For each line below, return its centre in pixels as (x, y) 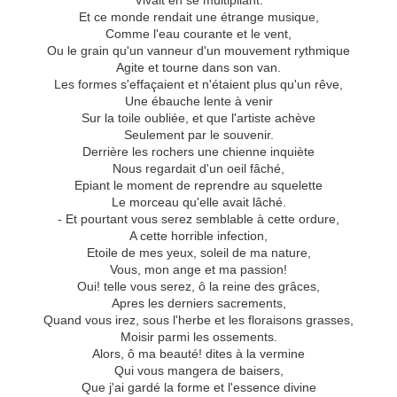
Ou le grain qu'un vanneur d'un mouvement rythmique (198, 51)
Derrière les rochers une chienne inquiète (198, 152)
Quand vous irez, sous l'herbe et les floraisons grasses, (198, 320)
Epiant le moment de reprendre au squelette (198, 186)
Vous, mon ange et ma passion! (198, 270)
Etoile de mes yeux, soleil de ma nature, (198, 253)
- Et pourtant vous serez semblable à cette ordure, (198, 219)
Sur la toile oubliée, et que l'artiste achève (198, 118)
